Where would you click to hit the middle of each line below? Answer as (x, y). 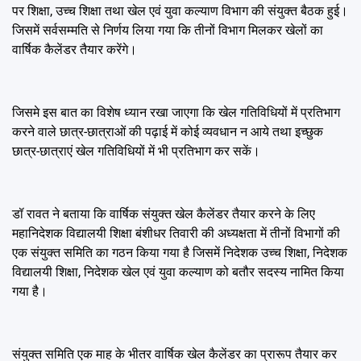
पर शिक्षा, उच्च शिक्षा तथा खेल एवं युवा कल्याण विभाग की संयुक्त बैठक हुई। (180, 11)
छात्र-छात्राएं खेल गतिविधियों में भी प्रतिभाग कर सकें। (136, 151)
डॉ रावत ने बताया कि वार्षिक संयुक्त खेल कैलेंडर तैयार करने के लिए (164, 214)
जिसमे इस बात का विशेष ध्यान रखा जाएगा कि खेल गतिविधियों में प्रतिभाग (176, 113)
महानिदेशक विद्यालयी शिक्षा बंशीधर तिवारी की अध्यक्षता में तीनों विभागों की (176, 234)
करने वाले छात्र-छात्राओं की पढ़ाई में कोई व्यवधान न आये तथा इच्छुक (168, 132)
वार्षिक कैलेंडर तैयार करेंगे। (75, 50)
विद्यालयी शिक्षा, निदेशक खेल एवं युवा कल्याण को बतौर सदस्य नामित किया (178, 272)
